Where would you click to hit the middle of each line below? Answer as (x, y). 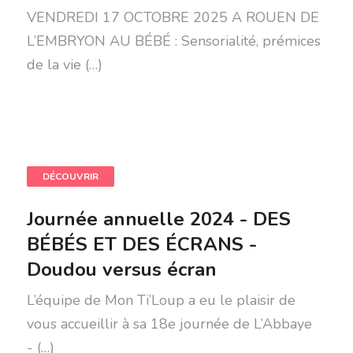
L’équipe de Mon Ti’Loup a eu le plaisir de (161, 300)
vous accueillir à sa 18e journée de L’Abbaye (169, 324)
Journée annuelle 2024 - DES (158, 219)
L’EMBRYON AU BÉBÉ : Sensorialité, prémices (173, 41)
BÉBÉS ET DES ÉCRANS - (141, 244)
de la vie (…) (64, 65)
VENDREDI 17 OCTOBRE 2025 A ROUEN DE (173, 17)
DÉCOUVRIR (70, 176)
